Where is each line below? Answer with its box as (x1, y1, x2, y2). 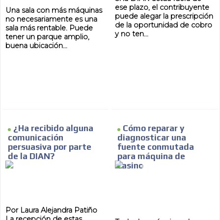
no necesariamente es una (5, 15, 98, 24)
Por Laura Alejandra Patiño (5, 206, 98, 215)
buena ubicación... (5, 41, 68, 51)
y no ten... (115, 29, 148, 39)
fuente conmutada (117, 142, 194, 152)
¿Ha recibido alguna (13, 123, 94, 134)
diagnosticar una (117, 133, 186, 143)
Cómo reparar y (123, 123, 184, 134)
